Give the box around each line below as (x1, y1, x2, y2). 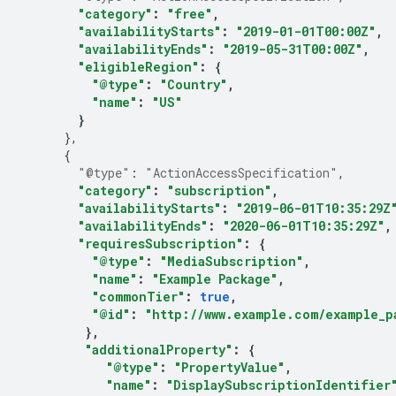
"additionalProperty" (85, 341, 232, 358)
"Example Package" (152, 270, 278, 287)
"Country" (160, 76, 227, 93)
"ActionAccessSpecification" (145, 164, 338, 181)
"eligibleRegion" (78, 58, 199, 75)
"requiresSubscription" (78, 235, 243, 252)
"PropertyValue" (174, 359, 285, 376)
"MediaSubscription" (160, 253, 303, 270)
